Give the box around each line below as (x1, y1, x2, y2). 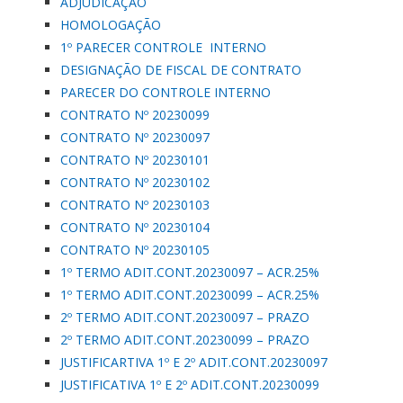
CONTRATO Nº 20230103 (60, 196, 210, 213)
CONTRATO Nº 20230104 (60, 219, 210, 236)
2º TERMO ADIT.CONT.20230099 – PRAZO (60, 331, 309, 348)
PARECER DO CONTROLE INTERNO (60, 84, 271, 101)
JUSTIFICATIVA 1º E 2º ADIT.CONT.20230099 (60, 376, 319, 393)
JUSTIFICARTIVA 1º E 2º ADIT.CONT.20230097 (60, 354, 327, 371)
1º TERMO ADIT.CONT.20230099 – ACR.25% (60, 286, 319, 303)
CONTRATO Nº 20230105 (60, 241, 210, 258)
